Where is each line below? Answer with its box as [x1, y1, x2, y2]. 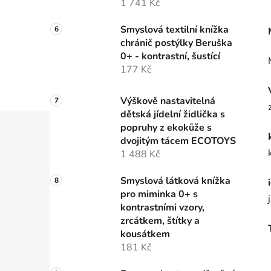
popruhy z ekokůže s [120, 121, 212, 135]
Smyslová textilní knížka [120, 23, 229, 37]
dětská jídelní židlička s [120, 108, 225, 122]
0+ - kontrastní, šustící [120, 50, 220, 64]
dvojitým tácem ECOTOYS [120, 134, 236, 148]
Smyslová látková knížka [120, 174, 230, 188]
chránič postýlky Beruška [120, 36, 232, 50]
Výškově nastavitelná [120, 94, 215, 108]
